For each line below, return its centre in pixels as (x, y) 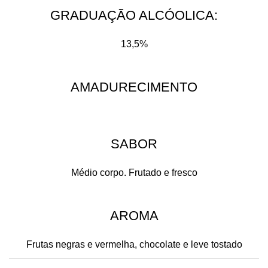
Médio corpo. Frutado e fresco (134, 173)
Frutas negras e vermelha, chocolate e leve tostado (134, 244)
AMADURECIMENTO (134, 87)
